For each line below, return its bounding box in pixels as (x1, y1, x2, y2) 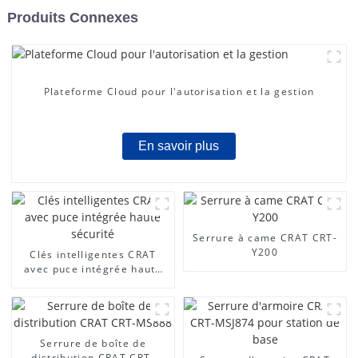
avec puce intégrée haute (24, 261, 162, 276)
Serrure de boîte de (39, 336, 146, 350)
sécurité (70, 276, 116, 290)
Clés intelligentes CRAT (30, 247, 157, 261)
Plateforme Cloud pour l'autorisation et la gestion (43, 85, 315, 99)
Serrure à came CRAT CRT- (193, 230, 337, 245)
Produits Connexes (6, 9, 138, 26)
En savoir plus (138, 139, 220, 153)
